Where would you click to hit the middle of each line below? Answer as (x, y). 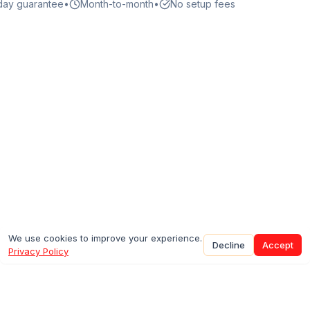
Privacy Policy (38, 251)
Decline (229, 245)
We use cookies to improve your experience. (105, 238)
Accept (278, 245)
